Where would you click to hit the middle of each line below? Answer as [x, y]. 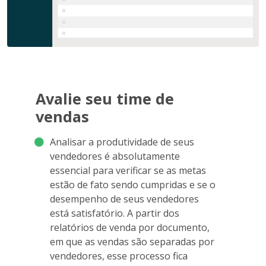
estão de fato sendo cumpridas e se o [133, 185]
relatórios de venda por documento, [130, 228]
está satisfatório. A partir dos [115, 213]
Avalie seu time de [105, 99]
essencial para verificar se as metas [128, 171]
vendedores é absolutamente [115, 156]
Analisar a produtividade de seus [122, 142]
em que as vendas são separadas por [132, 242]
